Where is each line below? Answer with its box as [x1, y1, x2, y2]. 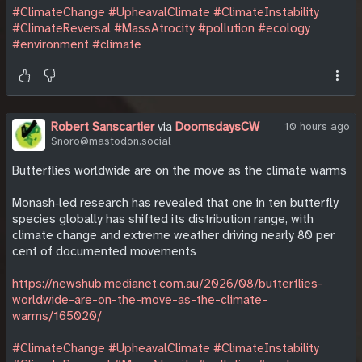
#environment [12, 36, 89, 53]
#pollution [198, 19, 255, 36]
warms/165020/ [12, 308, 102, 325]
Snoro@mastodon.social [50, 133, 171, 148]
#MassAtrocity [114, 19, 195, 36]
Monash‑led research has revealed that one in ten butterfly [12, 195, 339, 212]
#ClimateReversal [12, 19, 111, 36]
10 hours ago [284, 119, 350, 133]
